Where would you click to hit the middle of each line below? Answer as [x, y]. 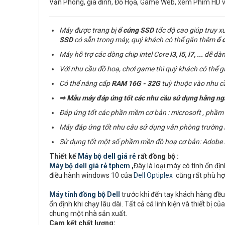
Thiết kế [64, 156]
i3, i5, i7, [183, 54]
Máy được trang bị [88, 30]
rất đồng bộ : [157, 156]
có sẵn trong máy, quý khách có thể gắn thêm [145, 40]
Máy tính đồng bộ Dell [85, 194]
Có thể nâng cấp [85, 83]
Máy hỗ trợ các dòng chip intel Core [115, 54]
